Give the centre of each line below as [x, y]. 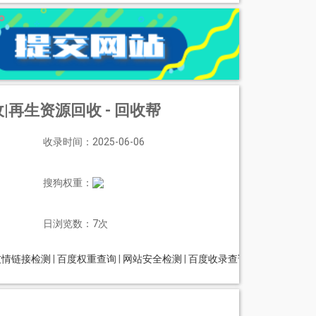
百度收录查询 [218, 259]
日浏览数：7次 [75, 224]
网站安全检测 [152, 259]
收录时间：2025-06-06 [93, 142]
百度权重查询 [86, 259]
